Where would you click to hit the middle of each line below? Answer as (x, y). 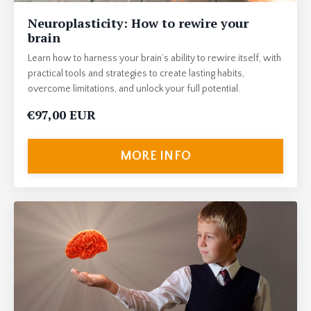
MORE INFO (155, 156)
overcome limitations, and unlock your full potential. (134, 89)
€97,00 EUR (62, 115)
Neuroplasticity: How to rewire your (138, 23)
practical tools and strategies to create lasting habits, (136, 74)
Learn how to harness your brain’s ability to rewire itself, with (154, 59)
